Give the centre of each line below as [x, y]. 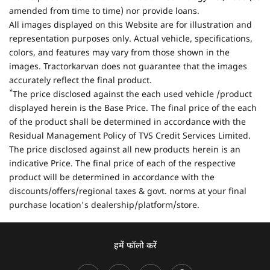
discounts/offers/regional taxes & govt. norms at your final [128, 192]
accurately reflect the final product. [80, 81]
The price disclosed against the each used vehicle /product [132, 95]
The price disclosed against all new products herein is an [125, 150]
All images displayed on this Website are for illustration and [130, 25]
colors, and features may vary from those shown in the [119, 53]
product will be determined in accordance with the [112, 178]
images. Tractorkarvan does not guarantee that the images [128, 67]
